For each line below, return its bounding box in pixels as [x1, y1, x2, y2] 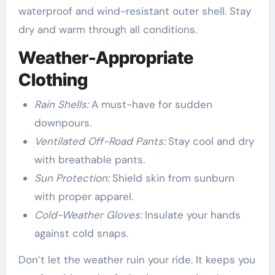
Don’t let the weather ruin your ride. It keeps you [18, 252, 255, 266]
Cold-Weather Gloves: [34, 207, 142, 222]
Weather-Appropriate [18, 47, 193, 69]
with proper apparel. [34, 189, 133, 203]
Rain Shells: [34, 97, 88, 111]
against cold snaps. [34, 226, 128, 240]
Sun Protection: [34, 171, 109, 185]
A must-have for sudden [88, 97, 212, 111]
